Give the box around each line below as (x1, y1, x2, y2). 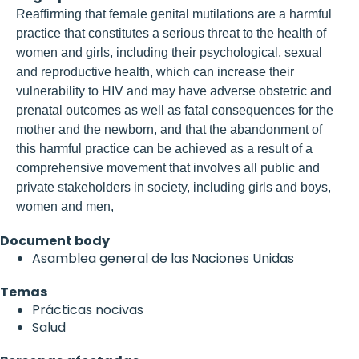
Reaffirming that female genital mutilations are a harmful (16, 6, 332, 21)
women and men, (16, 199, 114, 213)
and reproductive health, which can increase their (16, 64, 294, 79)
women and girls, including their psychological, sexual (16, 45, 322, 59)
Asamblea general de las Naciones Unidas (32, 248, 294, 268)
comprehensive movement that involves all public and (16, 160, 320, 175)
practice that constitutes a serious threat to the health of (16, 26, 326, 40)
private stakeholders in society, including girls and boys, (16, 179, 331, 194)
